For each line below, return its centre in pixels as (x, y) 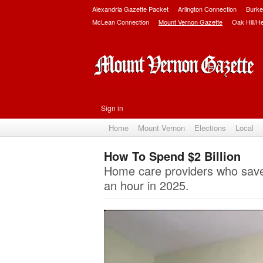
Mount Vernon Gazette (190, 22)
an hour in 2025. (146, 185)
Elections (210, 128)
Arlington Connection (207, 9)
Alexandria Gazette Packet (130, 9)
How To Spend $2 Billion (172, 156)
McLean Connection (121, 22)
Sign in (112, 108)
